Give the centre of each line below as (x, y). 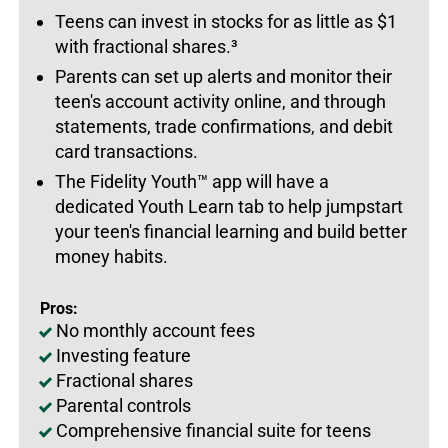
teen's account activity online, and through (220, 101)
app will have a (268, 181)
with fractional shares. (143, 46)
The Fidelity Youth (126, 181)
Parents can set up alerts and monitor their (223, 76)
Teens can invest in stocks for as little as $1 (226, 21)
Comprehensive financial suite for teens (213, 430)
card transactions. (126, 151)
